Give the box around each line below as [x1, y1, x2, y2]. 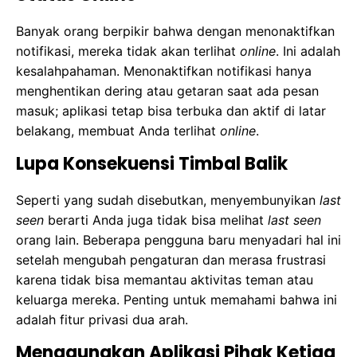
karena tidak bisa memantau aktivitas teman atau [16, 272, 313, 288]
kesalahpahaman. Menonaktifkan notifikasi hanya [16, 63, 312, 80]
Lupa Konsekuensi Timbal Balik [16, 151, 288, 177]
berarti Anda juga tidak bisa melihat [44, 212, 268, 229]
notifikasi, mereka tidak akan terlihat [16, 43, 240, 60]
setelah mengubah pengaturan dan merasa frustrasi [16, 252, 326, 269]
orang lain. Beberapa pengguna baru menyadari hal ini [16, 232, 341, 249]
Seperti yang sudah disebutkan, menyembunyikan [16, 192, 320, 209]
